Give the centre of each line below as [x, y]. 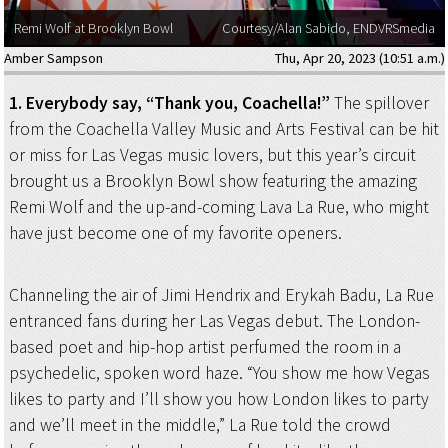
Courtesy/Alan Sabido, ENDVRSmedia [328, 28]
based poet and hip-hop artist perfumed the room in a [204, 347]
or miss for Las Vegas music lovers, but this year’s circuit [212, 154]
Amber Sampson [53, 57]
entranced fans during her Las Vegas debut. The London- [214, 321]
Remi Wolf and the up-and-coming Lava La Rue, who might [218, 206]
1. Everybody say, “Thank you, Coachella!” [171, 102]
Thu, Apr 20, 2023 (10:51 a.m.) [359, 57]
